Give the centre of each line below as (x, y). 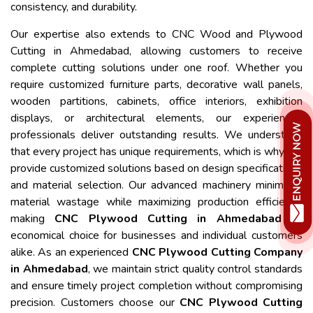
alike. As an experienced (71, 253)
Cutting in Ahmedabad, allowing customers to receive (156, 51)
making (33, 219)
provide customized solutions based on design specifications (156, 169)
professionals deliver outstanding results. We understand (156, 135)
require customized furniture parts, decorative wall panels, (156, 85)
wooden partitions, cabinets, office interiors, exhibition (156, 102)
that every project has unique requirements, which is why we (156, 152)
